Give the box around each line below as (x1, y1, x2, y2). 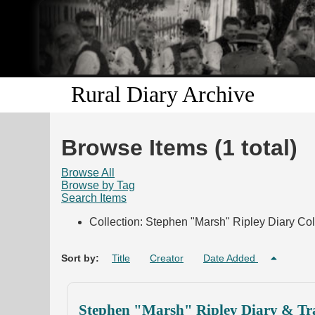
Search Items (61, 192, 127, 205)
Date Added (203, 252, 258, 264)
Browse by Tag (61, 179, 135, 192)
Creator (150, 252, 184, 264)
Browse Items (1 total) (61, 135, 297, 161)
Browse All (61, 167, 115, 179)
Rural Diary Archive (71, 82, 255, 108)
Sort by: (61, 252, 102, 264)
